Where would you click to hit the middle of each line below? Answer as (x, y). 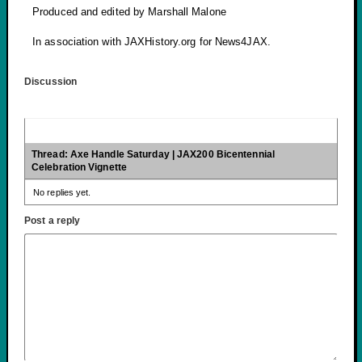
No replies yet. (62, 192)
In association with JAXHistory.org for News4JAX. (152, 41)
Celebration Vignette (79, 167)
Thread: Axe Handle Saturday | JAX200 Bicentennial (153, 154)
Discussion (51, 81)
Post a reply (53, 220)
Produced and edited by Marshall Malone (129, 12)
